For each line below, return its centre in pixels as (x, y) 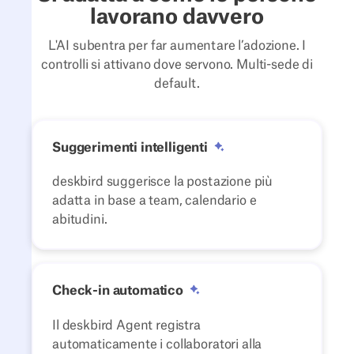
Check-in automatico (118, 291)
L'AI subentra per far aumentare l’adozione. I (177, 46)
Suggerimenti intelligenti (130, 147)
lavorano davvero (177, 17)
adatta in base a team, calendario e (154, 201)
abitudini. (80, 220)
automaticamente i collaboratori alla (157, 344)
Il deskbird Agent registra (126, 325)
